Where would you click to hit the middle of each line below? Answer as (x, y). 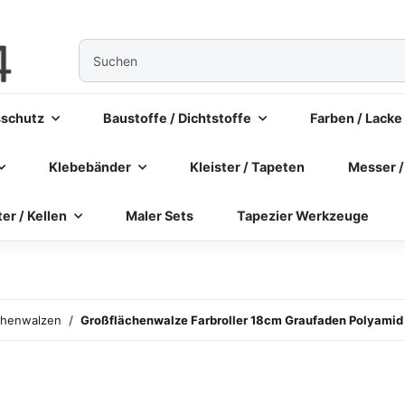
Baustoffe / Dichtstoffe (177, 118)
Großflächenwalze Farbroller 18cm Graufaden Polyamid (242, 320)
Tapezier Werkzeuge (303, 216)
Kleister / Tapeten (247, 167)
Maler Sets (160, 216)
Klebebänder (90, 167)
